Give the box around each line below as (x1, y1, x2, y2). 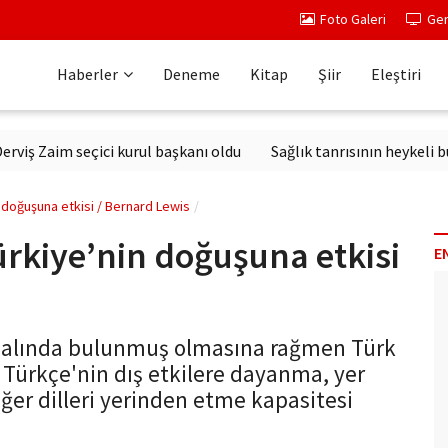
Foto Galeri (320, 10, 386, 28)
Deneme (163, 64, 220, 84)
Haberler (57, 64, 118, 84)
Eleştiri (371, 64, 421, 84)
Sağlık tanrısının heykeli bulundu (217, 141, 439, 161)
